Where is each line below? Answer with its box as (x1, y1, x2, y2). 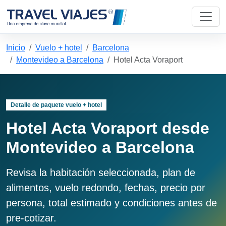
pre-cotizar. (6, 212, 56, 224)
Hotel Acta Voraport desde (6, 119, 209, 138)
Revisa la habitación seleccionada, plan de (6, 167, 195, 179)
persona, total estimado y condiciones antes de (6, 197, 217, 209)
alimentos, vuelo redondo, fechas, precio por (6, 182, 205, 194)
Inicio (6, 43, 25, 52)
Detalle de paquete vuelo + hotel (10, 101, 102, 108)
